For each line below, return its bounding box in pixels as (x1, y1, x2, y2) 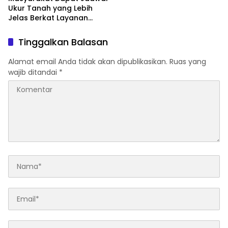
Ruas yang (169, 56, 206, 67)
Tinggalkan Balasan (18, 36, 108, 49)
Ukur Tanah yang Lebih (8, 3, 93, 14)
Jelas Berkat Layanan (8, 13, 88, 23)
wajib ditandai (8, 67, 59, 78)
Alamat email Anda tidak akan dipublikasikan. (8, 56, 167, 67)
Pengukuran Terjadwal (8, 22, 92, 33)
